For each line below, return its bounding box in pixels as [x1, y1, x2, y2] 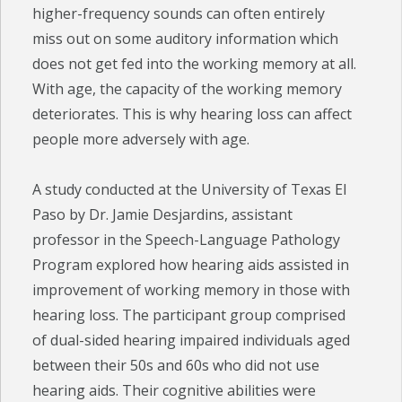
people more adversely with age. [32, 129, 250, 150]
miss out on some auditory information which [32, 29, 339, 49]
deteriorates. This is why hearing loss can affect [32, 104, 353, 125]
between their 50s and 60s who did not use [32, 355, 320, 376]
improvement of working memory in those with [32, 280, 351, 301]
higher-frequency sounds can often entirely [32, 4, 326, 24]
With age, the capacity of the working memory [32, 79, 343, 100]
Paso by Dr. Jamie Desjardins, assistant [32, 205, 293, 225]
